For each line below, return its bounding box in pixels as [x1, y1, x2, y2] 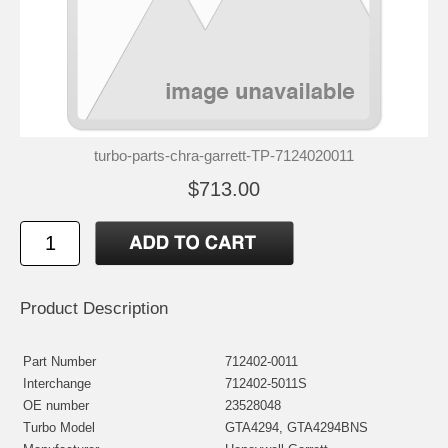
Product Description [20, 298, 168, 318]
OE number [23, 397, 89, 413]
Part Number [23, 353, 96, 369]
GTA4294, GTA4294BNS [225, 419, 368, 435]
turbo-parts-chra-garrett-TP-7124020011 [94, 146, 354, 164]
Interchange [23, 375, 91, 391]
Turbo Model [23, 419, 95, 435]
